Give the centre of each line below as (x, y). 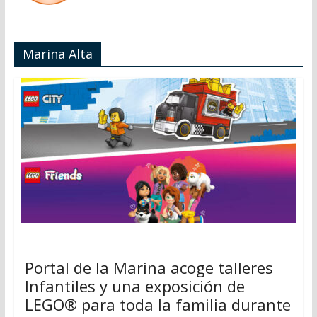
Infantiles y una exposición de (134, 286)
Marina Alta (57, 53)
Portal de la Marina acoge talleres (149, 267)
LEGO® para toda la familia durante (157, 304)
